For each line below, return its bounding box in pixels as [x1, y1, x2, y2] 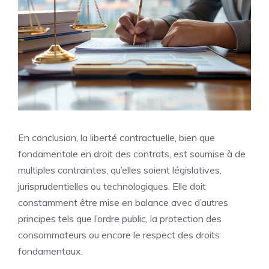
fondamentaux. [18, 245, 83, 258]
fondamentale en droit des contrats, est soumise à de [18, 148, 246, 160]
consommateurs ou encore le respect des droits [18, 229, 220, 241]
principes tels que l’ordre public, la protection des [18, 213, 222, 225]
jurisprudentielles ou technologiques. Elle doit [18, 180, 206, 193]
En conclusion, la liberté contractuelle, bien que [18, 131, 215, 144]
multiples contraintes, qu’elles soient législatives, [18, 164, 222, 177]
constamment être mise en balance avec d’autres [18, 196, 228, 209]
